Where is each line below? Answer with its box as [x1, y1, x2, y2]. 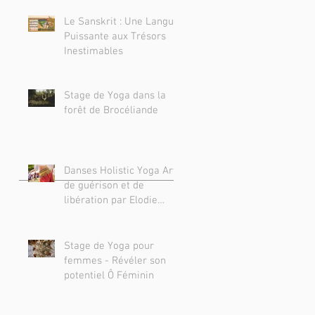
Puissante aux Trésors [64, 30, 166, 43]
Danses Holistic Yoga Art [64, 165, 176, 177]
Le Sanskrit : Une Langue [64, 15, 179, 28]
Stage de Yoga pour [64, 240, 154, 252]
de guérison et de [64, 179, 144, 192]
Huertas [64, 209, 101, 221]
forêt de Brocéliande [64, 104, 158, 117]
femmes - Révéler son [64, 255, 166, 267]
